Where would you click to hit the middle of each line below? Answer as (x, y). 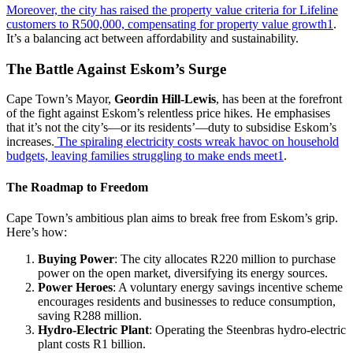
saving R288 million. (90, 315)
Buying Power (76, 258)
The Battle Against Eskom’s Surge (116, 69)
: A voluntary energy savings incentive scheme (228, 287)
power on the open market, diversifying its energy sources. (183, 273)
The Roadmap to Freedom (77, 187)
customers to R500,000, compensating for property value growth (167, 24)
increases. (30, 142)
